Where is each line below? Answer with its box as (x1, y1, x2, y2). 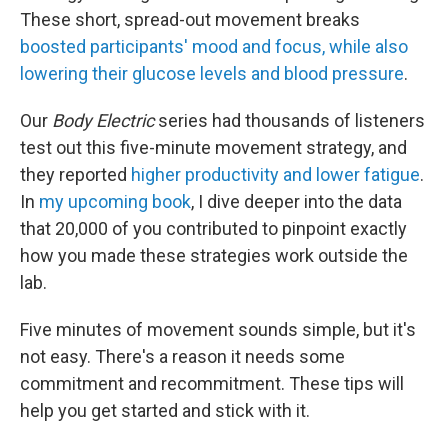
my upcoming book (39, 191, 191, 212)
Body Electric (52, 110, 154, 131)
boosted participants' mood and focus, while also (20, 36, 408, 57)
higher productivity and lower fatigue (131, 164, 420, 185)
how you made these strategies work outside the (20, 245, 408, 266)
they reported (20, 164, 131, 185)
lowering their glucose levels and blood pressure (20, 63, 404, 84)
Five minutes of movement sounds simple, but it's (20, 319, 416, 340)
